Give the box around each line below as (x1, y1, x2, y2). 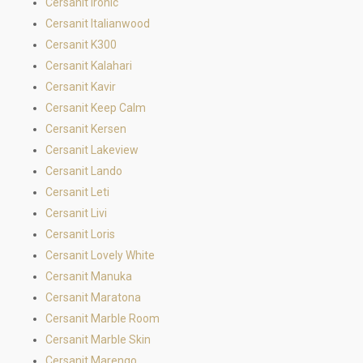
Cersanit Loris (45, 228, 115, 241)
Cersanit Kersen (45, 122, 126, 135)
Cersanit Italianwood (45, 17, 150, 30)
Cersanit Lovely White (45, 249, 155, 262)
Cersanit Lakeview (45, 143, 139, 156)
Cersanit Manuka (45, 270, 132, 283)
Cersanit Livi (45, 207, 107, 220)
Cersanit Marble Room (45, 312, 160, 325)
